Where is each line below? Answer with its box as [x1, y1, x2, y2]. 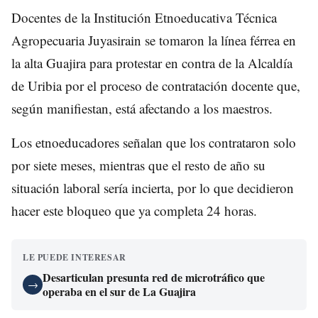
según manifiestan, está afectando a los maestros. [11, 99, 273, 117]
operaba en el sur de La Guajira [43, 283, 196, 300]
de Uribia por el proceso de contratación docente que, [11, 76, 300, 94]
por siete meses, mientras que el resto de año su [11, 155, 265, 174]
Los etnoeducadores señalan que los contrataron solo [11, 133, 296, 151]
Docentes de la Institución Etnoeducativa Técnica [11, 8, 277, 26]
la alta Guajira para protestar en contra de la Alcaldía [11, 53, 292, 72]
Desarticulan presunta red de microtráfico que [43, 268, 265, 285]
